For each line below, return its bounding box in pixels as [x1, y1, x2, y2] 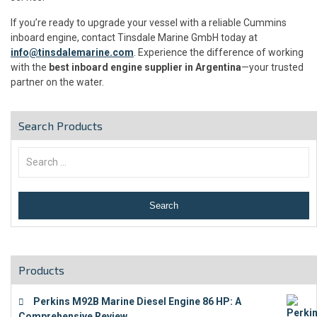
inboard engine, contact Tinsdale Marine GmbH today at [11, 32, 258, 44]
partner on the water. [11, 76, 104, 88]
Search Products [18, 119, 103, 133]
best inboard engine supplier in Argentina [49, 62, 241, 74]
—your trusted [241, 62, 304, 74]
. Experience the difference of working [134, 47, 304, 59]
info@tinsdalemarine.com [11, 47, 134, 59]
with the [11, 62, 49, 74]
